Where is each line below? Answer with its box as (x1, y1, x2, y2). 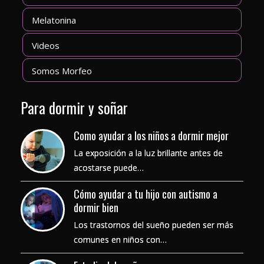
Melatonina (32, 14, 76, 26)
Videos (32, 39, 60, 51)
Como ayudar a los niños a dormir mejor (74, 128, 229, 143)
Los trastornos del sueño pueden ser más (74, 219, 233, 230)
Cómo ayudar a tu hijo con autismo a (74, 186, 217, 202)
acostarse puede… (74, 162, 144, 173)
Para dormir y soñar (21, 97, 128, 118)
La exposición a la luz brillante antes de (74, 147, 223, 159)
